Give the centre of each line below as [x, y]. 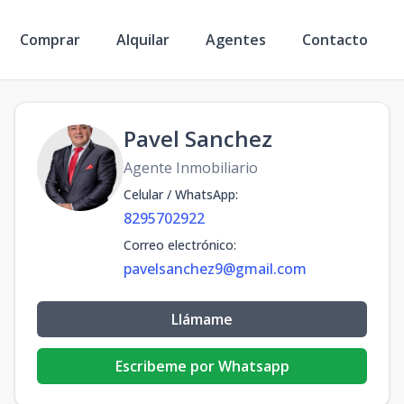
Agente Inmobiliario [191, 168]
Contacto [335, 39]
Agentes [236, 39]
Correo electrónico [179, 245]
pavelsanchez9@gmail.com [215, 269]
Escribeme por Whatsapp [202, 366]
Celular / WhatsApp [179, 194]
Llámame [202, 319]
